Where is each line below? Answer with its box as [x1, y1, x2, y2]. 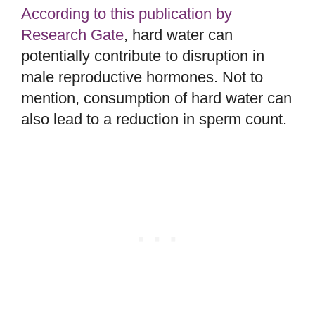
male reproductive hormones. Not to [21, 67, 263, 86]
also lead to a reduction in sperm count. [21, 110, 287, 128]
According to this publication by [21, 4, 232, 22]
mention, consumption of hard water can [21, 89, 292, 107]
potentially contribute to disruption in [21, 46, 264, 65]
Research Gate [21, 25, 124, 44]
